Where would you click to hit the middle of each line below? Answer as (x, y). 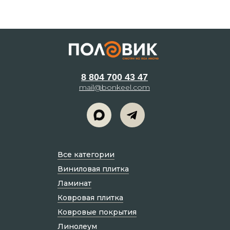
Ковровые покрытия (97, 212)
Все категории (86, 154)
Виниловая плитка (93, 169)
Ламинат (74, 183)
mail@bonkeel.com (114, 87)
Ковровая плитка (90, 197)
